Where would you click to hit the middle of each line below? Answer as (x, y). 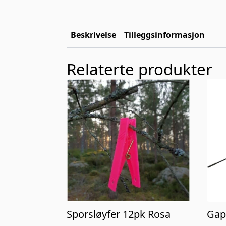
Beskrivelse (93, 35)
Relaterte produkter (139, 69)
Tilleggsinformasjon (164, 35)
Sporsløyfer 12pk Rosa (119, 214)
